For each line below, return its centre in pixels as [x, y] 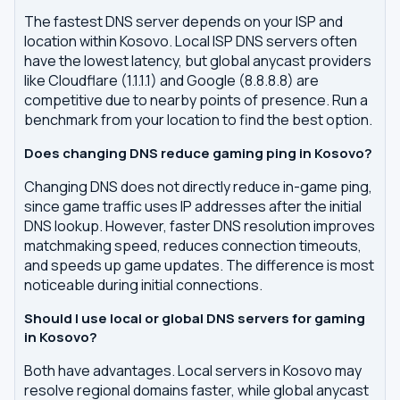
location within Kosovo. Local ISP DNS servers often [191, 41]
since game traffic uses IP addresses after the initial [193, 206]
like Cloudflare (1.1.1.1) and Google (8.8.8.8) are [171, 80]
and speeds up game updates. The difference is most [199, 265]
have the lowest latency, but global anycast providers [198, 61]
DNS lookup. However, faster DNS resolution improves [200, 226]
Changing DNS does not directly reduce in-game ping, [198, 187]
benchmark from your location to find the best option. [198, 120]
